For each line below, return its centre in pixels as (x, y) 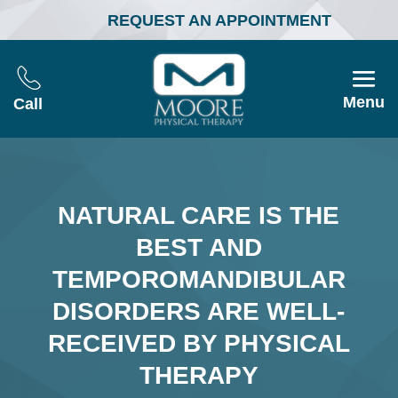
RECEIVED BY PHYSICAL (199, 343)
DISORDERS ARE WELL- (199, 311)
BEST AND (199, 247)
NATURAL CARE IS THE (199, 215)
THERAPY (199, 375)
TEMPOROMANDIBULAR (199, 279)
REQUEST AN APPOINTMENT (219, 20)
